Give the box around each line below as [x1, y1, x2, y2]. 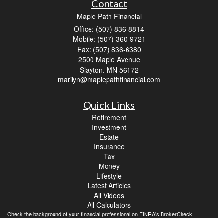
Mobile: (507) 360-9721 [73, 34, 145, 44]
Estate [99, 131, 119, 142]
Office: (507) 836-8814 [74, 23, 144, 34]
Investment [92, 122, 126, 132]
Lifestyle [96, 170, 122, 181]
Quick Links [83, 98, 135, 110]
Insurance [93, 141, 125, 151]
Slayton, [79, 64, 105, 74]
